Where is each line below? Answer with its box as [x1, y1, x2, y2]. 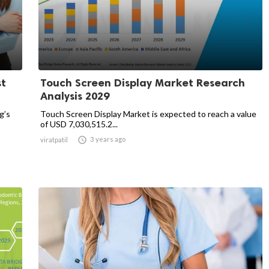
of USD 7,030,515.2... [40, 119, 118, 129]
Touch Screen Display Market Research [40, 76, 245, 89]
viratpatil [40, 136, 68, 144]
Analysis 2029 [40, 89, 109, 103]
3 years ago [90, 135, 125, 143]
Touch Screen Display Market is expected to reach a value [40, 109, 256, 119]
